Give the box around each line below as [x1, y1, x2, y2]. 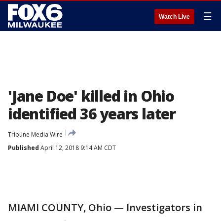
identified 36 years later [8, 104, 176, 124]
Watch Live [159, 13, 190, 20]
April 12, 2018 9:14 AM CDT [39, 144, 116, 152]
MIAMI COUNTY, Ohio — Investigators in [8, 201, 202, 214]
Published [8, 144, 39, 152]
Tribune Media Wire [8, 130, 63, 139]
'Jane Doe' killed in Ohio [8, 86, 174, 106]
